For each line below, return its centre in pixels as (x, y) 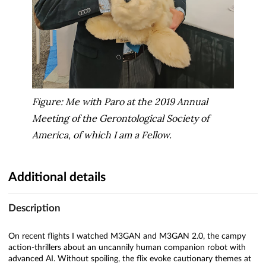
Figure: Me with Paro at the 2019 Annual (120, 102)
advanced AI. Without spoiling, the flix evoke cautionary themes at (130, 259)
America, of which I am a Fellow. (102, 135)
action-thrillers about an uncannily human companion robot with (127, 247)
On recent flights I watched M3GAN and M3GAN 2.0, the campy (127, 236)
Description (34, 208)
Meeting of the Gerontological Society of (121, 118)
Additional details (57, 178)
